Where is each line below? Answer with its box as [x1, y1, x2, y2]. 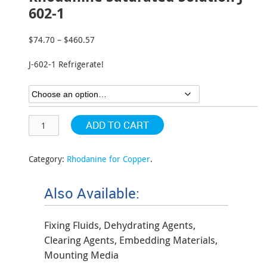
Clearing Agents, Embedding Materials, [44, 233, 218, 247]
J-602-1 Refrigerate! [29, 58, 104, 70]
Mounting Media [44, 248, 119, 262]
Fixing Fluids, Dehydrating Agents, [44, 218, 195, 232]
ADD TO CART [85, 118, 149, 132]
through [95, 72, 125, 83]
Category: [29, 153, 67, 164]
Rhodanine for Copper [67, 153, 150, 164]
